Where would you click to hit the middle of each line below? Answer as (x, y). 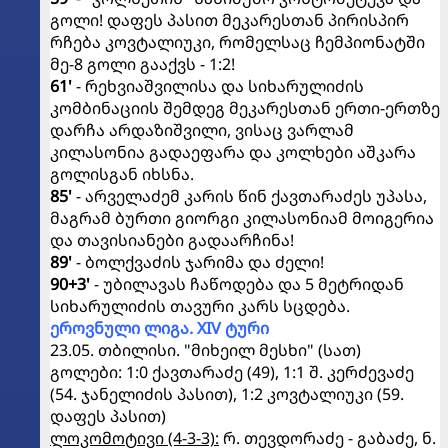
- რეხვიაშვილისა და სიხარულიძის (218, 86)
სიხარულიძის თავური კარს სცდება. (200, 306)
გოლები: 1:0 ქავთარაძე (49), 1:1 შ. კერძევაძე (232, 372)
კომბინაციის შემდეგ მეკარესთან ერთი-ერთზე (245, 108)
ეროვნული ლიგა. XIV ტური (159, 328)
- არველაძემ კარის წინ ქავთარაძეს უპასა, (249, 196)
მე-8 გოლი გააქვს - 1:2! (142, 64)
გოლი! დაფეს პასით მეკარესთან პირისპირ (229, 20)
